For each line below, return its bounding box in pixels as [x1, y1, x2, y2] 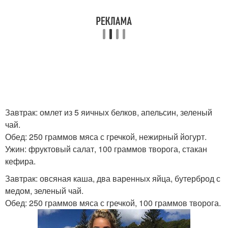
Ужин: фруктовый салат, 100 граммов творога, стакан [5, 143, 207, 155]
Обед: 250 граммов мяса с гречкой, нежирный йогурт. [5, 131, 207, 142]
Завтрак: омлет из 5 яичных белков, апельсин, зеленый [5, 106, 212, 118]
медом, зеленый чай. [5, 185, 83, 196]
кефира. [5, 155, 36, 167]
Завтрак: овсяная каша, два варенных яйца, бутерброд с [5, 173, 220, 184]
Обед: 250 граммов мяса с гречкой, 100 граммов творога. [5, 197, 221, 209]
